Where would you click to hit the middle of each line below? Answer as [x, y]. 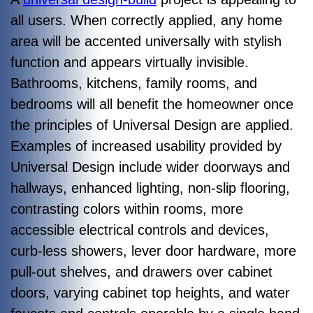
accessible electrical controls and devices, [140, 230]
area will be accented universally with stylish [146, 41]
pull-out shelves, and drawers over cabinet [141, 272]
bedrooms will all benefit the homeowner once [152, 104]
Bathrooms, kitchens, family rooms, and [134, 83]
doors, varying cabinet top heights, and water [150, 293]
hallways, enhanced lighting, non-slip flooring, [150, 188]
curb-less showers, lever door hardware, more [153, 251]
